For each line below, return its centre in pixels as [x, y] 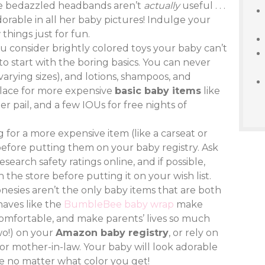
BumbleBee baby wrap [119, 204]
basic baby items [158, 91]
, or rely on [193, 233]
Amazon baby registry [112, 233]
